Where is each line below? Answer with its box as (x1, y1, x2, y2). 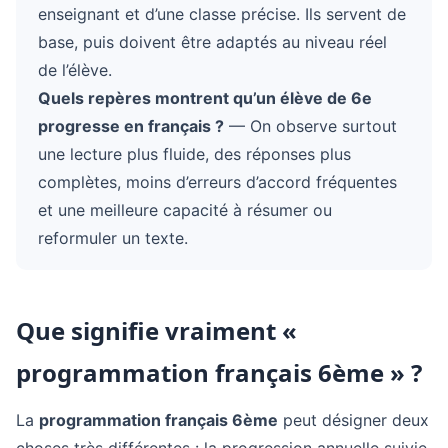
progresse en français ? (38, 116, 224, 136)
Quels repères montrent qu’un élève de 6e (38, 88, 372, 108)
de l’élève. (38, 60, 112, 80)
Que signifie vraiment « (16, 314, 297, 347)
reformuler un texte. (38, 228, 188, 248)
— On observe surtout (224, 116, 397, 136)
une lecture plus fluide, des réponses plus (38, 144, 351, 164)
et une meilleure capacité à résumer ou (38, 200, 332, 220)
